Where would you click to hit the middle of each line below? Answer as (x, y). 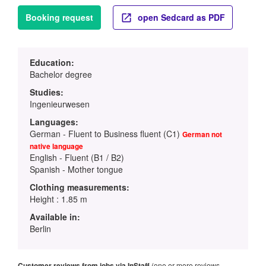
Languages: (54, 121)
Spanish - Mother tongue (76, 169)
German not (202, 134)
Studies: (47, 92)
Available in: (55, 216)
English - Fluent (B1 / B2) (77, 157)
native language (56, 146)
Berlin (40, 228)
